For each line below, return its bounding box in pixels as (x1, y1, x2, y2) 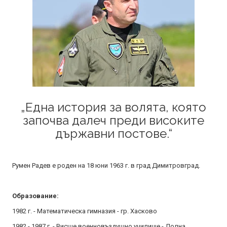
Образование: (12, 192, 59, 200)
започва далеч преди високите (23, 113, 204, 128)
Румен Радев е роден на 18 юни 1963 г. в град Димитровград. (12, 162, 200, 169)
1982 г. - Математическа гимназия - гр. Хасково (12, 207, 157, 215)
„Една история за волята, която (21, 100, 206, 115)
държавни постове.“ (55, 126, 172, 141)
